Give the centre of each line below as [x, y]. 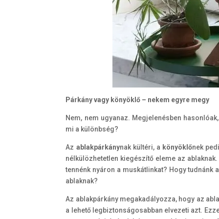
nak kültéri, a [141, 147]
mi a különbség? [92, 129]
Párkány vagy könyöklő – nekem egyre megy [138, 99]
